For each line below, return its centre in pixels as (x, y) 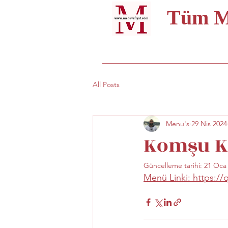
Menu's (178, 123)
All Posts (106, 84)
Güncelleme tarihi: (174, 165)
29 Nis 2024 (209, 123)
